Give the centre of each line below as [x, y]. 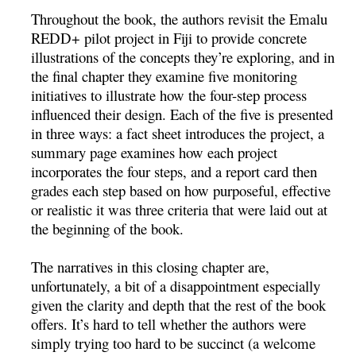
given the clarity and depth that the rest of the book [179, 304]
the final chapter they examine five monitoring [164, 75]
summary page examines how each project [155, 152]
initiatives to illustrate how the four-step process [169, 95]
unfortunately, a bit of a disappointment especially [176, 285]
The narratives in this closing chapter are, [151, 266]
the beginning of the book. [108, 228]
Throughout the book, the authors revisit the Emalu [180, 18]
